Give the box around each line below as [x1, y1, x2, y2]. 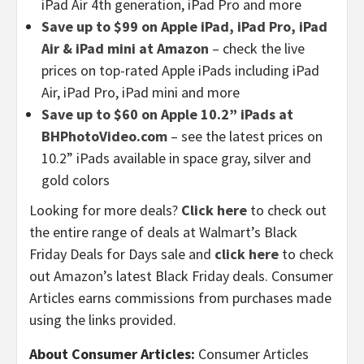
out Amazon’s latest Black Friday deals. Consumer [29, 266, 333, 285]
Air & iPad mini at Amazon [41, 38, 209, 58]
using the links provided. [29, 310, 176, 329]
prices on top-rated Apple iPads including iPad [41, 60, 319, 80]
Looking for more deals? [29, 200, 181, 219]
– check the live [212, 38, 305, 58]
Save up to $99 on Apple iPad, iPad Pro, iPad [41, 16, 327, 36]
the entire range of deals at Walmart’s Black [29, 222, 297, 241]
